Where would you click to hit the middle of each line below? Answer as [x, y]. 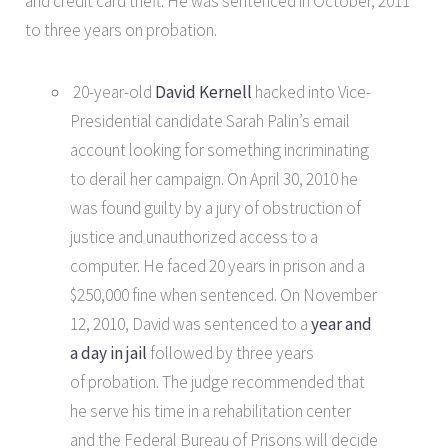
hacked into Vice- [313, 91]
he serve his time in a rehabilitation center [210, 410]
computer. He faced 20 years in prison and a [217, 265]
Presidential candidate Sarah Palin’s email [210, 120]
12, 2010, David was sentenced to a [190, 323]
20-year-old [112, 91]
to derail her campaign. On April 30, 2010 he [214, 178]
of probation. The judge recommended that [217, 381]
